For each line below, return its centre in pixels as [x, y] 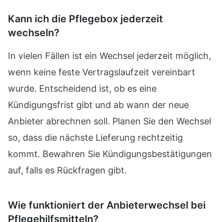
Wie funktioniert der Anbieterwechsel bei [107, 205]
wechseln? [34, 33]
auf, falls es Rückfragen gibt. [67, 170]
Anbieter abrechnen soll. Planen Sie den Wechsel [110, 121]
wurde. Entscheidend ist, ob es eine [82, 88]
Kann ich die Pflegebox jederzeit [85, 19]
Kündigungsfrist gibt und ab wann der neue [98, 105]
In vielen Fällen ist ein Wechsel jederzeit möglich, [110, 56]
